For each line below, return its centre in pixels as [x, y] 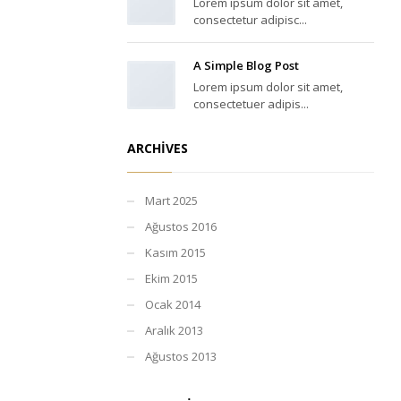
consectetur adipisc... [250, 19]
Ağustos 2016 [181, 226]
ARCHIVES [158, 148]
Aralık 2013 [174, 330]
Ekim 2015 [171, 278]
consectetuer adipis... [251, 103]
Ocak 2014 [173, 304]
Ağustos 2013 [181, 356]
